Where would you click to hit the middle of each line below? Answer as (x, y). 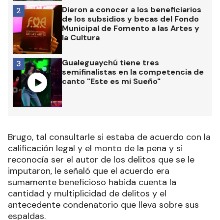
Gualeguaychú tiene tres (110, 62)
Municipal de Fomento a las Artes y (131, 28)
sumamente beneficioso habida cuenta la (92, 182)
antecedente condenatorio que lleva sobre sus (103, 205)
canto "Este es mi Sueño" (111, 81)
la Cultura (81, 37)
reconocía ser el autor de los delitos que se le (101, 159)
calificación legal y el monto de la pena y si (95, 148)
